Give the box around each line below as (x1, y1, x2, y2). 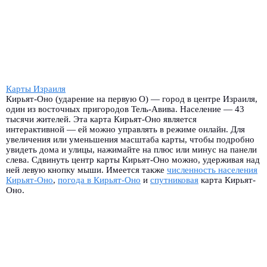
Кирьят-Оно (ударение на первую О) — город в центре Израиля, (6, 94, 257, 104)
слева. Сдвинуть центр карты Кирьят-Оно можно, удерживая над (6, 155, 260, 164)
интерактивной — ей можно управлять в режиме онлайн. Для (6, 125, 245, 134)
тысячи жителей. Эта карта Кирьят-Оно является (6, 114, 197, 124)
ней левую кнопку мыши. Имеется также (6, 165, 167, 175)
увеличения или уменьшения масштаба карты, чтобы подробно (6, 135, 254, 144)
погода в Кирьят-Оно (58, 175, 141, 185)
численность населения (167, 165, 257, 175)
